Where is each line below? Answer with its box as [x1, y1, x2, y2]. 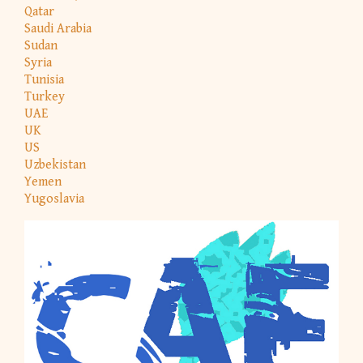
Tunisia [24, 72, 64, 88]
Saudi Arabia [24, 21, 92, 37]
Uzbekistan [24, 157, 86, 173]
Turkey [24, 89, 65, 105]
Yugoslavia [24, 191, 84, 207]
